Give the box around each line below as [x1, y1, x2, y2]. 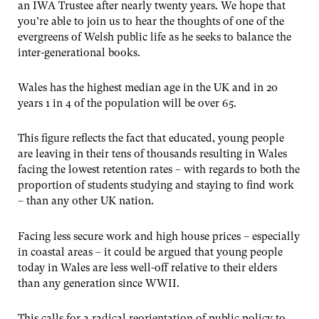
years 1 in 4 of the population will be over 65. [18, 97, 236, 110]
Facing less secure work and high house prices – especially [18, 229, 300, 243]
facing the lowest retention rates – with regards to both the [18, 163, 300, 177]
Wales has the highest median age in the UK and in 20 [18, 81, 278, 95]
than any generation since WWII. [18, 276, 179, 290]
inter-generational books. [18, 46, 140, 60]
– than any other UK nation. [18, 194, 154, 208]
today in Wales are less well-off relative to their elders [18, 261, 277, 274]
